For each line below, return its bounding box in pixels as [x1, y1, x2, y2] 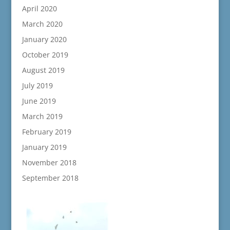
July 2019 [22, 81, 53, 91]
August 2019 [22, 65, 65, 75]
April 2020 [22, 4, 57, 14]
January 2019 [22, 142, 67, 152]
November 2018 [22, 158, 76, 168]
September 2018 [22, 173, 79, 183]
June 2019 [22, 96, 56, 106]
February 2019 [22, 127, 71, 137]
